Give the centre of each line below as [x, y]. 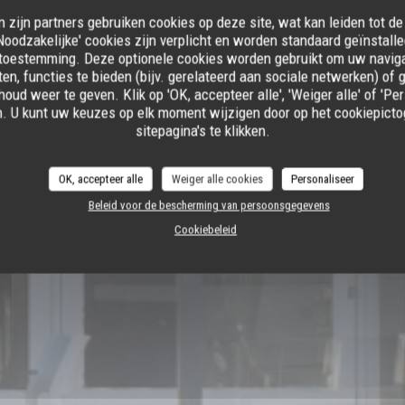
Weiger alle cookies [217, 179]
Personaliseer [322, 179]
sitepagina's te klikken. [202, 131]
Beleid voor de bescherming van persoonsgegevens [209, 205]
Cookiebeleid [205, 230]
